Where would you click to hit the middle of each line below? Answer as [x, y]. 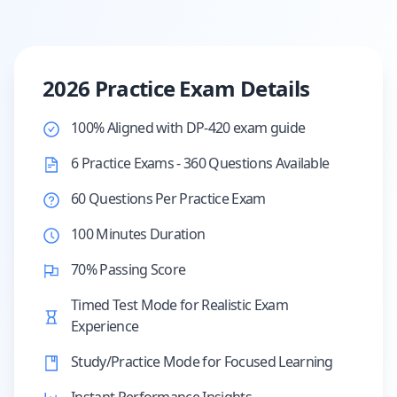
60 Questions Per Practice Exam [168, 198]
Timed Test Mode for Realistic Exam [179, 305]
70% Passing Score [128, 269]
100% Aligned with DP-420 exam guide [188, 128]
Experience [105, 326]
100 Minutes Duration [138, 234]
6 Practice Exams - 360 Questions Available [200, 163]
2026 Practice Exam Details [176, 88]
